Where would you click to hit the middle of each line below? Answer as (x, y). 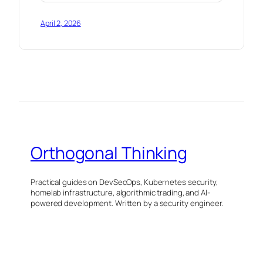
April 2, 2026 (61, 23)
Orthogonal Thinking (109, 153)
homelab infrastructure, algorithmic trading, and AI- (121, 192)
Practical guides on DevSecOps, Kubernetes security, (124, 182)
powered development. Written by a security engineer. (127, 203)
